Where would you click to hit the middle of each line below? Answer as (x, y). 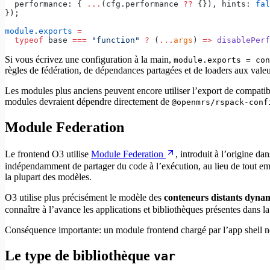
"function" (113, 40)
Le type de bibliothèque (79, 255)
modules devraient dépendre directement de (88, 101)
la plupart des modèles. (48, 177)
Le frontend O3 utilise (48, 154)
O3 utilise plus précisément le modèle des (84, 197)
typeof (24, 40)
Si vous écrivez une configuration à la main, (89, 59)
